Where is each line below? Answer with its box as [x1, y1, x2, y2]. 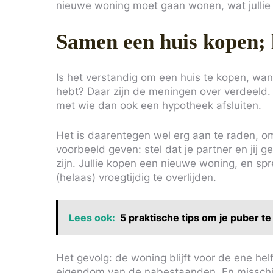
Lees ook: [69, 211, 116, 224]
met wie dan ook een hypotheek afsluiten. [56, 98, 261, 112]
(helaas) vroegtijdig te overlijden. [56, 170, 216, 183]
